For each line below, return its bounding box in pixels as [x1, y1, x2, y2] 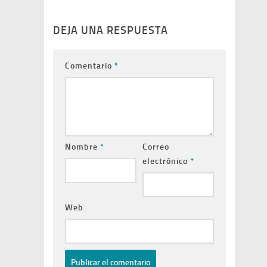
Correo [142, 142, 169, 153]
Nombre [65, 142, 100, 153]
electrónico [142, 156, 190, 167]
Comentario [65, 61, 114, 72]
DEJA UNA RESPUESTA [53, 24, 168, 38]
